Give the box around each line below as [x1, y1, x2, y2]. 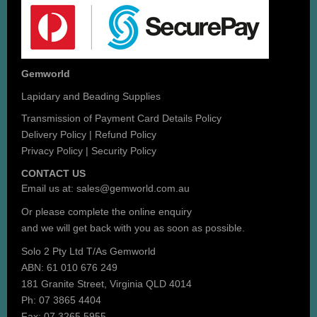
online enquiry [129, 205, 192, 217]
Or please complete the [21, 205, 129, 217]
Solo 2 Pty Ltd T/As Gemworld [21, 245, 156, 257]
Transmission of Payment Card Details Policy [21, 112, 221, 124]
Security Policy [91, 144, 156, 156]
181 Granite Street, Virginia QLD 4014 [21, 277, 192, 289]
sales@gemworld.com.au [76, 182, 190, 194]
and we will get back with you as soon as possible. [21, 221, 245, 234]
